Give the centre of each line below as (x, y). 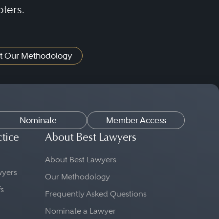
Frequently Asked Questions (96, 194)
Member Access (136, 120)
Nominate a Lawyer (80, 211)
